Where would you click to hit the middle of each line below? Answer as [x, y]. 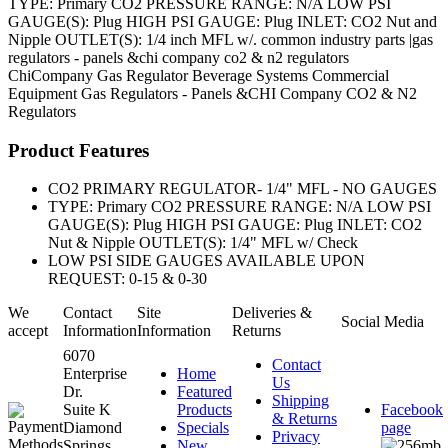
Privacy [296, 437]
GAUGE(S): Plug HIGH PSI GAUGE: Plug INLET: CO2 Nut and [222, 21]
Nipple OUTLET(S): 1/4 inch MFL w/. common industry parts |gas [220, 39]
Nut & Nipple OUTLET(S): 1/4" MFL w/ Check [203, 243]
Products [204, 410]
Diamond [92, 428]
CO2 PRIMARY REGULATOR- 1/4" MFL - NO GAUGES [242, 189]
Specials [203, 428]
